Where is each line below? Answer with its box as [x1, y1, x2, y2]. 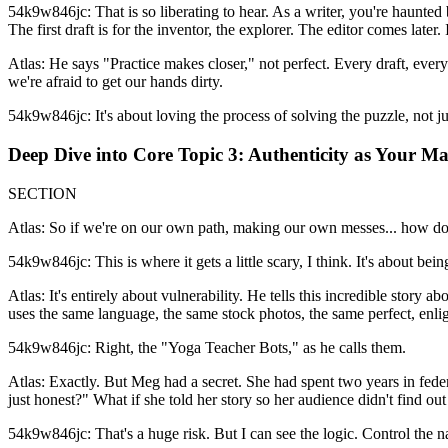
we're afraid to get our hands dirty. [8, 73, 223, 91]
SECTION [8, 184, 77, 202]
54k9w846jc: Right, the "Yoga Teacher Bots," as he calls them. [8, 338, 406, 356]
